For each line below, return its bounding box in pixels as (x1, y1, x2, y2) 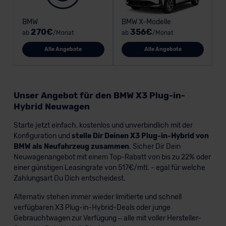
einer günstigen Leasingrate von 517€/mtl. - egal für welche (13, 163, 205, 172)
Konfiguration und (13, 131, 72, 140)
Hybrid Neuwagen (13, 101, 90, 111)
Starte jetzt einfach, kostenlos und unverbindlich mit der (13, 121, 193, 130)
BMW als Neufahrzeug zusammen (13, 142, 129, 151)
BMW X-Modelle (121, 17, 171, 26)
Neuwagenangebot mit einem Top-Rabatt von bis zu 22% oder (13, 152, 211, 161)
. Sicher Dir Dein (129, 142, 181, 151)
